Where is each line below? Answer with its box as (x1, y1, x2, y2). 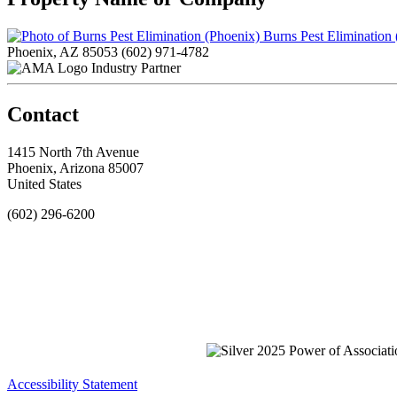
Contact (7, 102, 79, 126)
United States (7, 175, 82, 191)
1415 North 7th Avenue (7, 144, 139, 160)
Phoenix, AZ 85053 (7, 43, 118, 59)
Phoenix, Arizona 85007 (7, 160, 144, 175)
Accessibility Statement (7, 376, 137, 392)
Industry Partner (91, 59, 181, 75)
